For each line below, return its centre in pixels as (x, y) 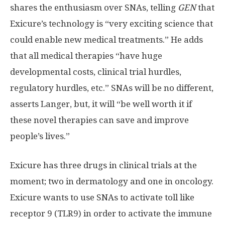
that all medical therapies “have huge (86, 55)
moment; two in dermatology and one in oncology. (112, 181)
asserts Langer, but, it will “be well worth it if (101, 104)
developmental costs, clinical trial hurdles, (96, 72)
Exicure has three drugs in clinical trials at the (103, 165)
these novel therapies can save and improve (99, 120)
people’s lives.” (40, 136)
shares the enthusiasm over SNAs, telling (94, 7)
